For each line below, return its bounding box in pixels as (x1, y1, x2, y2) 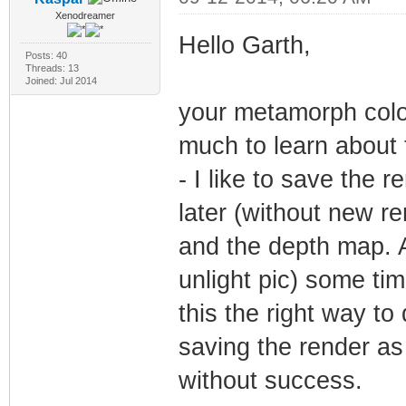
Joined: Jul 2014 (24, 74, 97, 86)
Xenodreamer (55, 9, 116, 21)
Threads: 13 (24, 62, 79, 73)
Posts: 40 (24, 49, 67, 61)
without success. (178, 366, 362, 394)
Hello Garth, (178, 31, 311, 59)
